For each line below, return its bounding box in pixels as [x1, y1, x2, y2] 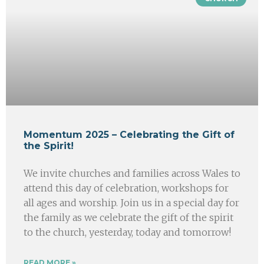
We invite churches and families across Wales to [24, 167, 240, 179]
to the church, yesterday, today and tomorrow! [24, 226, 231, 238]
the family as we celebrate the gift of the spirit [24, 211, 233, 223]
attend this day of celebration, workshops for [24, 181, 229, 194]
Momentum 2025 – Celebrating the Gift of [24, 128, 235, 140]
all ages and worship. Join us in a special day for [24, 196, 239, 209]
